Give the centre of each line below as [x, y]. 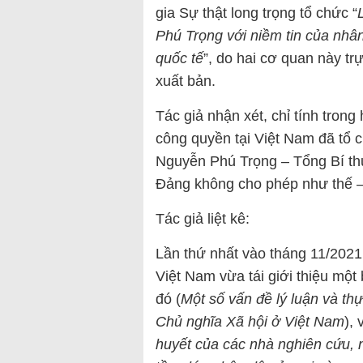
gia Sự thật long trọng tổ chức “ [256, 13]
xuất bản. [186, 81]
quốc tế [179, 59]
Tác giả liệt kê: [203, 219]
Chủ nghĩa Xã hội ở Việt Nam [250, 322]
